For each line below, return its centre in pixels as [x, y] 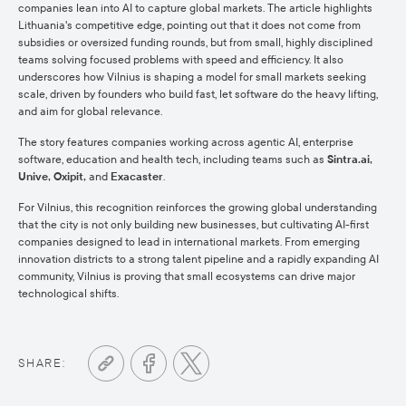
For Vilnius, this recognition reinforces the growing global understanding [198, 208]
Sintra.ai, [350, 159]
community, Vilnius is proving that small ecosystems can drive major [187, 276]
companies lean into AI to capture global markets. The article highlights [195, 8]
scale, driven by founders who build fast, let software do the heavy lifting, [198, 94]
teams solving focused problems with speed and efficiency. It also [181, 60]
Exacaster [137, 177]
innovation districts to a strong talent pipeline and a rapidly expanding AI [198, 259]
